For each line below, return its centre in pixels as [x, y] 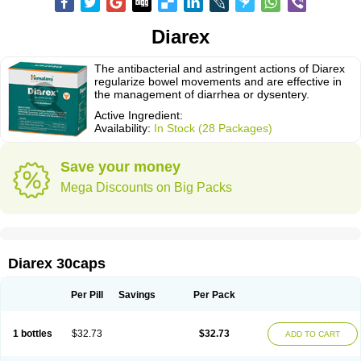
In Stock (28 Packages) [213, 128]
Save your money [120, 167]
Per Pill [87, 295]
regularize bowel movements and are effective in [218, 81]
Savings [137, 295]
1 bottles [32, 334]
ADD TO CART [313, 334]
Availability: [124, 128]
